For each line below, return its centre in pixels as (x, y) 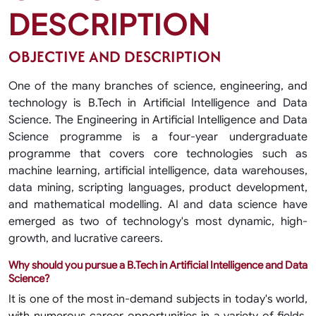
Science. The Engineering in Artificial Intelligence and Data (158, 120)
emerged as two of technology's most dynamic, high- (158, 221)
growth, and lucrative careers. (86, 238)
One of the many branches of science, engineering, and (158, 86)
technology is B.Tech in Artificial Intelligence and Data (158, 103)
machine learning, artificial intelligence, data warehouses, (158, 171)
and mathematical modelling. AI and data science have (158, 205)
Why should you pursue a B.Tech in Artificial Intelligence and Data (158, 265)
